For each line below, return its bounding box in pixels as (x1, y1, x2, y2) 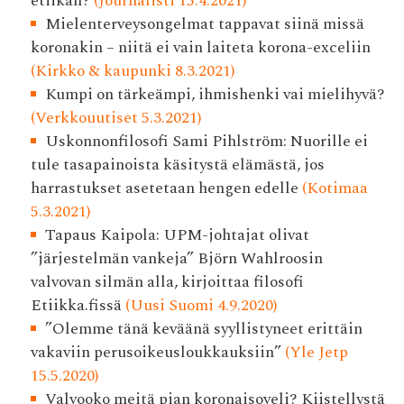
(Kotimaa (298, 176, 368, 201)
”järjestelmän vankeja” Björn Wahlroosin (30, 246, 323, 271)
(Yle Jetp (280, 340, 348, 365)
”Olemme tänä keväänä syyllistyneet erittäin (45, 317, 363, 342)
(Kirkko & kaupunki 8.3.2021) (30, 59, 235, 84)
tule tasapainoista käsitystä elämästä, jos (30, 152, 325, 178)
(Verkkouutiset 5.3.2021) (30, 106, 202, 131)
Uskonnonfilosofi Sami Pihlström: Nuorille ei (45, 129, 369, 154)
